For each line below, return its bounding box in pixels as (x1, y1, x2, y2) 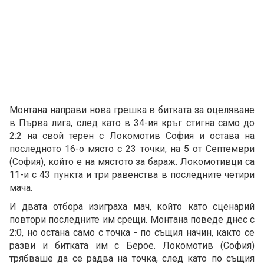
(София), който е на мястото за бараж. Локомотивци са (9, 156, 255, 168)
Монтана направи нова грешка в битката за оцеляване (9, 104, 255, 116)
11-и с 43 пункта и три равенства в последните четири (9, 169, 255, 181)
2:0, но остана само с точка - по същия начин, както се (9, 227, 255, 239)
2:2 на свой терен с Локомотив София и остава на (9, 130, 255, 142)
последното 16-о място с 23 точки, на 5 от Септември (9, 143, 255, 155)
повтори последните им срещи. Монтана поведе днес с (9, 214, 255, 226)
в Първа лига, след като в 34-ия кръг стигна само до (9, 117, 255, 129)
